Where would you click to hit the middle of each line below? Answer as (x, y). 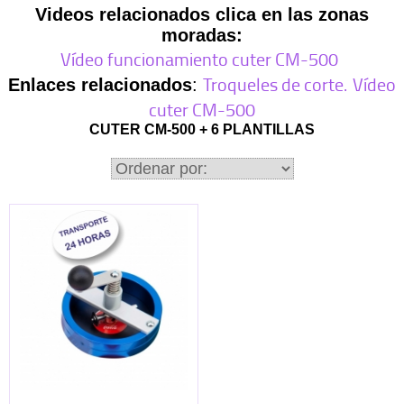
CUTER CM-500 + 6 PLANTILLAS (202, 129)
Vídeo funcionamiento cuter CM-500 (199, 58)
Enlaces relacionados (100, 84)
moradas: (202, 35)
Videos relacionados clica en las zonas (202, 14)
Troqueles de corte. (275, 83)
